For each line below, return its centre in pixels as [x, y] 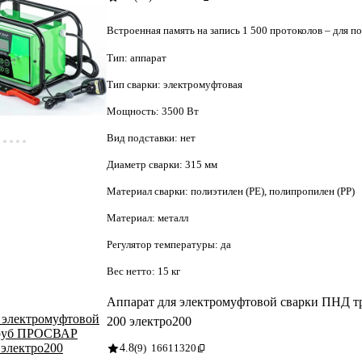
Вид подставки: [143, 137]
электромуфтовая [203, 84]
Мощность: [134, 111]
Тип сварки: [135, 84]
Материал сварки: [149, 191]
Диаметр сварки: [146, 164]
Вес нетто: [132, 271]
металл [173, 217]
